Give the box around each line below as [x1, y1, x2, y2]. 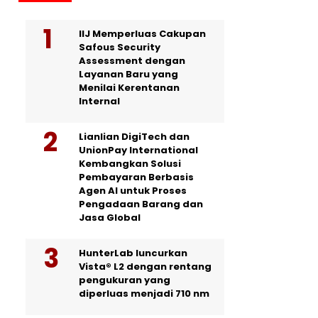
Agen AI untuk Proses [79, 183, 187, 197]
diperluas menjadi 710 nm [79, 286, 209, 300]
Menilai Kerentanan [79, 80, 180, 94]
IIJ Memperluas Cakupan [79, 26, 206, 40]
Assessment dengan [79, 53, 185, 67]
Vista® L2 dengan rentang [79, 259, 212, 273]
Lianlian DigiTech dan [79, 129, 190, 143]
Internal [79, 94, 120, 108]
